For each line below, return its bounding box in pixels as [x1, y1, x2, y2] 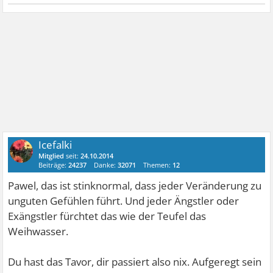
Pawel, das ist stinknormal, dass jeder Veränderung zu [8, 179, 262, 193]
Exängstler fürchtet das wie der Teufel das [8, 209, 207, 224]
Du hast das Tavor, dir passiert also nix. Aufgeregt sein [8, 255, 262, 269]
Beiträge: [38, 160, 69, 170]
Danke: [94, 160, 118, 170]
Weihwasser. [8, 224, 69, 239]
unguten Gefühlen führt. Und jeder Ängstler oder [8, 194, 239, 208]
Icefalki [38, 138, 73, 152]
